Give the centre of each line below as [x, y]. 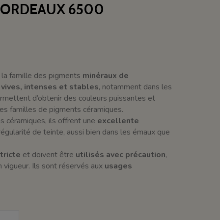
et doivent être [48, 154]
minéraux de [105, 75]
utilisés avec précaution [120, 154]
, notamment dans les [135, 87]
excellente [118, 121]
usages [118, 166]
